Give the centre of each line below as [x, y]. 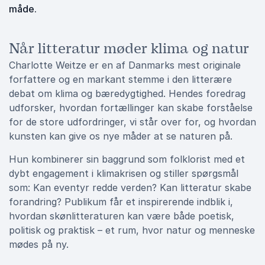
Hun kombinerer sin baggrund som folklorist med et [127, 159]
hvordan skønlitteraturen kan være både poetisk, [122, 216]
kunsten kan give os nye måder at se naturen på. [121, 136]
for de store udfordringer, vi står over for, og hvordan [132, 122]
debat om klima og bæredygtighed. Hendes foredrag [127, 93]
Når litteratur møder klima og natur [129, 49]
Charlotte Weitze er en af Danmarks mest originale [125, 65]
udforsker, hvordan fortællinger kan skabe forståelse [131, 108]
